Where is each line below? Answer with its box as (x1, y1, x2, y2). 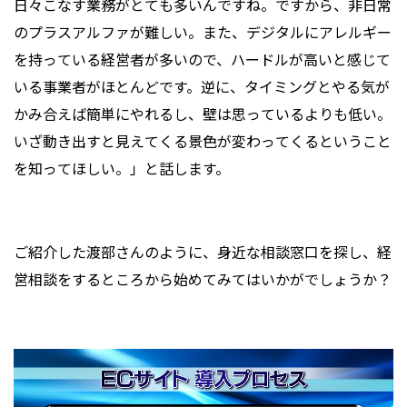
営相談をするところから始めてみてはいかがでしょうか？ (14, 267, 392, 290)
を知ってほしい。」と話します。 (14, 156, 230, 179)
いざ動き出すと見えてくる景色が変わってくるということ (14, 129, 392, 152)
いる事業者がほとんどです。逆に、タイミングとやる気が (14, 74, 390, 97)
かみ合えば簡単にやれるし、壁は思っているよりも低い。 (14, 102, 392, 124)
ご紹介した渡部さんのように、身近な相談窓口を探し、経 (14, 240, 392, 263)
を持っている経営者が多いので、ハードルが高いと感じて (14, 47, 391, 70)
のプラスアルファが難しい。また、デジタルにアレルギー (14, 20, 392, 43)
